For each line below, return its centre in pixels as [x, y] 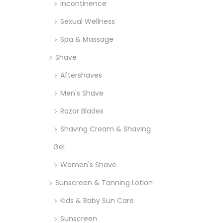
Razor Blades [82, 111]
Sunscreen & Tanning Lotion [104, 182]
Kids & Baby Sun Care [97, 200]
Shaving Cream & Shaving [106, 129]
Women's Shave [88, 165]
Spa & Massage [87, 39]
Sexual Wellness [88, 21]
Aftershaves [81, 75]
